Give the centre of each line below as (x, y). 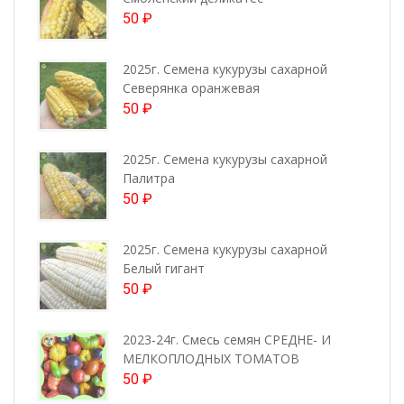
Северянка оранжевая (191, 87)
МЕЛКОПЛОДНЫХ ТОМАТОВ (211, 358)
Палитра (149, 178)
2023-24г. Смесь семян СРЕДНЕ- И (227, 339)
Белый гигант (164, 268)
